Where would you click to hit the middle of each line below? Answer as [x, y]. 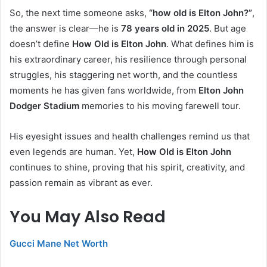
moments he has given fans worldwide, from [104, 91]
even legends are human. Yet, [73, 152]
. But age [228, 29]
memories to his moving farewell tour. [160, 106]
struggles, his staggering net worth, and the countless [124, 75]
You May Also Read [88, 217]
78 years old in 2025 [165, 29]
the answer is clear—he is [65, 29]
